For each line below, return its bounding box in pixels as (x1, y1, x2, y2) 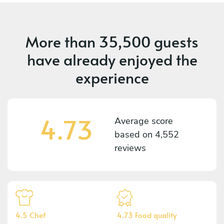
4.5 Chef (15, 209, 45, 220)
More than (25, 30, 99, 51)
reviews (114, 141, 146, 154)
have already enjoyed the (26, 48, 197, 69)
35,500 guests (99, 30, 198, 51)
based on (114, 128, 155, 140)
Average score (114, 114, 173, 127)
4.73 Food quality (117, 209, 176, 220)
